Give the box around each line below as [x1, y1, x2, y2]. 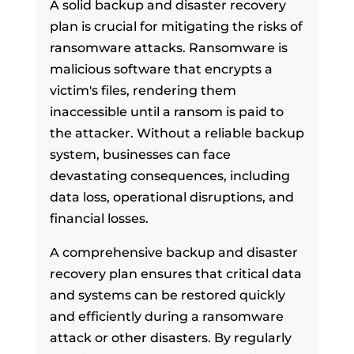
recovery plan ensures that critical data [49, 265, 302, 281]
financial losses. [49, 210, 149, 226]
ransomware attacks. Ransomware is [49, 40, 288, 55]
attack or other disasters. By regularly [49, 330, 292, 345]
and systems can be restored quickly [49, 287, 285, 303]
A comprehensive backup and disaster [49, 244, 298, 260]
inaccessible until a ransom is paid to [49, 104, 284, 119]
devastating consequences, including [49, 168, 290, 183]
